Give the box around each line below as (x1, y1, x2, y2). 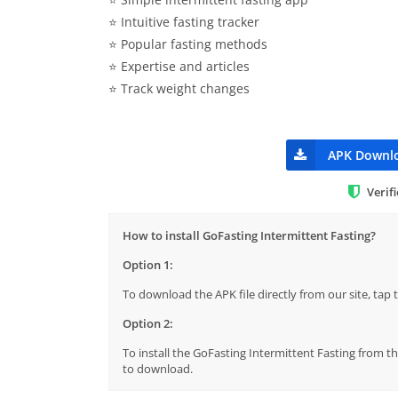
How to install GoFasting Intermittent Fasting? (123, 227, 376, 243)
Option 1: (123, 257, 173, 273)
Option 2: (123, 315, 173, 331)
